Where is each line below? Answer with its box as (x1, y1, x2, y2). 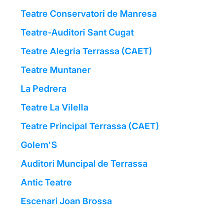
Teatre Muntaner (21, 65, 91, 75)
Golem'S (21, 140, 58, 150)
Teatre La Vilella (21, 102, 89, 113)
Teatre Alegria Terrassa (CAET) (21, 46, 153, 57)
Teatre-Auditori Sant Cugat (21, 27, 134, 38)
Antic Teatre (21, 177, 73, 188)
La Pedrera (21, 83, 67, 94)
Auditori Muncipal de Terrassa (21, 158, 148, 169)
